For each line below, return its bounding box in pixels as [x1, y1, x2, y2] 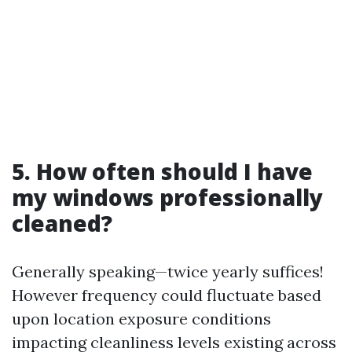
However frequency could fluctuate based [12, 285, 321, 305]
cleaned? [12, 208, 112, 238]
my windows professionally [12, 182, 323, 212]
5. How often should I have [12, 156, 313, 186]
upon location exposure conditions [12, 309, 271, 328]
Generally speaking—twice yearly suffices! [12, 262, 324, 281]
